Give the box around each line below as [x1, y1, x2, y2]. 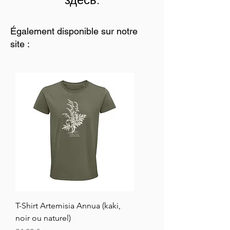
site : [10, 39, 30, 50]
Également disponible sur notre [10, 26, 138, 37]
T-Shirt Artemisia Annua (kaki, [15, 201, 121, 211]
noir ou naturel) [15, 213, 71, 223]
